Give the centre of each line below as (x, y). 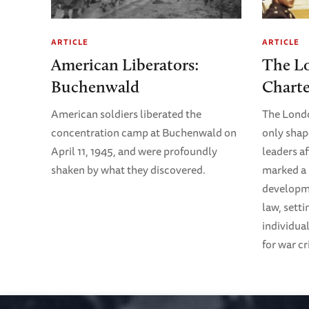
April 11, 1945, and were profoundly (134, 151)
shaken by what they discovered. (128, 170)
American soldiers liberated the (126, 114)
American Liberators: (125, 65)
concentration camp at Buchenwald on (143, 133)
